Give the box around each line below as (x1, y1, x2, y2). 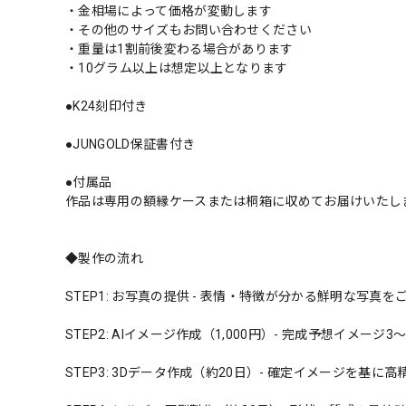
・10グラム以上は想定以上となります (65, 61, 288, 76)
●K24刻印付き (65, 99, 148, 114)
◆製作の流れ (65, 251, 143, 266)
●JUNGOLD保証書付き (65, 137, 196, 152)
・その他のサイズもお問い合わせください (65, 23, 313, 38)
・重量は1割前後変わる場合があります (65, 42, 294, 57)
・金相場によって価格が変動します (65, 4, 273, 19)
